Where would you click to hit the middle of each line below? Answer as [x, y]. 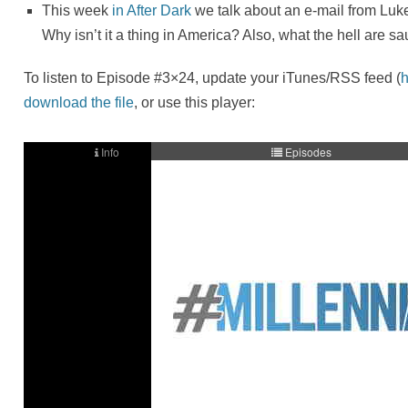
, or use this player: [195, 103]
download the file [79, 103]
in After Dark [152, 11]
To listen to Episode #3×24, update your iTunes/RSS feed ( [213, 78]
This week [77, 11]
